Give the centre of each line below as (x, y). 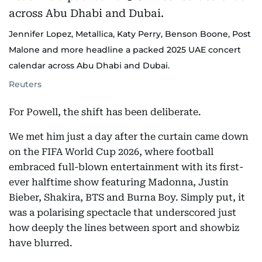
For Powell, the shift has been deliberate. (105, 112)
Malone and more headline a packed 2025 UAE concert (125, 50)
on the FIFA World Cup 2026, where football (111, 152)
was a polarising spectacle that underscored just (123, 213)
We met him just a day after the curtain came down (129, 137)
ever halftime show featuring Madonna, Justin (119, 182)
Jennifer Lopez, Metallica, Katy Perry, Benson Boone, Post (130, 34)
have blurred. (41, 243)
